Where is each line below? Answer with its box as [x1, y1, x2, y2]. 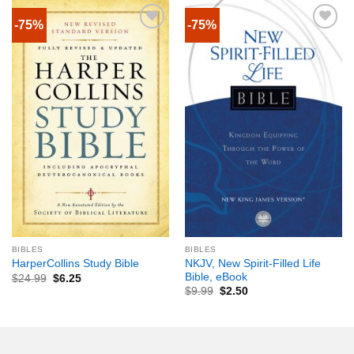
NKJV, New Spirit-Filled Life [184, 257, 321, 269]
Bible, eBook [184, 270, 247, 283]
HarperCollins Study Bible [11, 258, 139, 270]
